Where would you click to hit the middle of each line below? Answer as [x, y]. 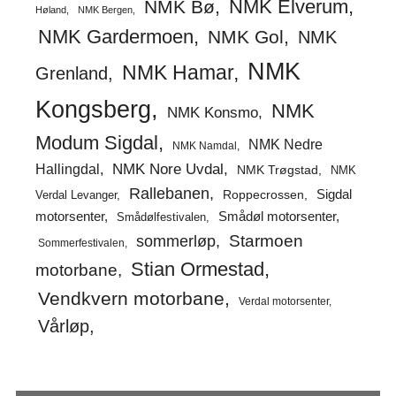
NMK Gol [245, 36]
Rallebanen [169, 193]
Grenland [71, 73]
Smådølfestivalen [161, 217]
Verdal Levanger [76, 194]
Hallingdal [67, 168]
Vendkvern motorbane [131, 298]
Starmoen [266, 240]
